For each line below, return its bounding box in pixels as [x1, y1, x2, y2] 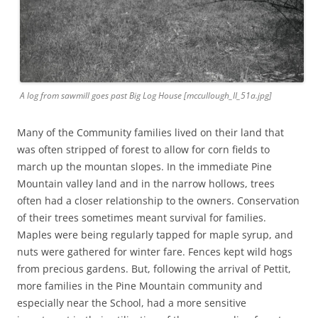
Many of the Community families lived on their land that [17, 126, 284, 140]
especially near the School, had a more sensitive [17, 296, 246, 310]
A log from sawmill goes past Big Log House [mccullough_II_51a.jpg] [20, 89, 272, 102]
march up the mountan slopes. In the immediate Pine [17, 160, 272, 174]
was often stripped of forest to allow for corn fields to [17, 143, 270, 157]
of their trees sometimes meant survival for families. [17, 211, 266, 225]
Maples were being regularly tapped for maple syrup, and [17, 228, 293, 242]
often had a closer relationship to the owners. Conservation [17, 194, 300, 208]
